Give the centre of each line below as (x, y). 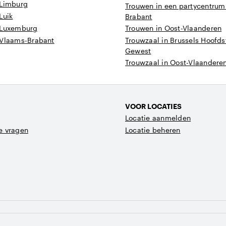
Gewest (138, 51)
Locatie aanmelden (158, 118)
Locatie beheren (153, 130)
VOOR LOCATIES (153, 106)
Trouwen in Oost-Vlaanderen (174, 28)
